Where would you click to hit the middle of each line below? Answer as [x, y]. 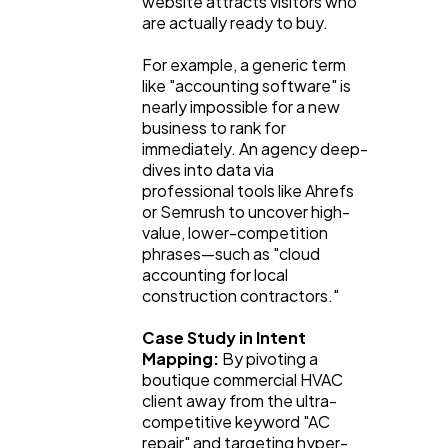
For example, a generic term [244, 64]
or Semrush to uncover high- [246, 211]
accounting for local [215, 274]
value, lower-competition [235, 232]
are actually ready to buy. [235, 22]
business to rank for [214, 127]
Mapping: [180, 358]
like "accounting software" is [246, 85]
